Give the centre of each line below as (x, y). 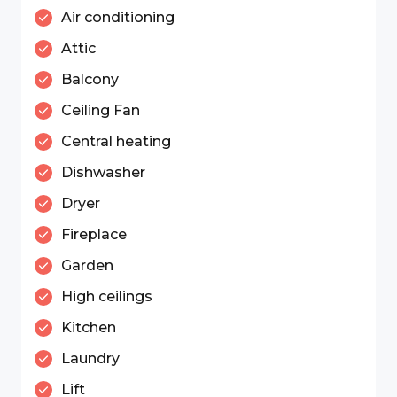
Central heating (116, 141)
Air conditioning (118, 17)
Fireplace (94, 234)
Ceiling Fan (101, 110)
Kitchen (89, 327)
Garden (87, 265)
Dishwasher (103, 172)
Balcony (90, 79)
